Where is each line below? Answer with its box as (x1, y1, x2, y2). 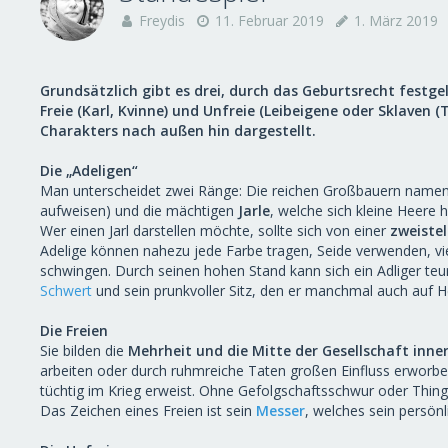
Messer (256, 401, 305, 420)
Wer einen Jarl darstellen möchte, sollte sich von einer (40, 221, 386, 240)
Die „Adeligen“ (40, 161, 138, 180)
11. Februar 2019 (215, 11, 324, 30)
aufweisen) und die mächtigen (40, 201, 234, 220)
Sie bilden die (40, 341, 128, 360)
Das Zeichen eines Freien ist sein (40, 401, 256, 420)
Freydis (139, 11, 185, 30)
